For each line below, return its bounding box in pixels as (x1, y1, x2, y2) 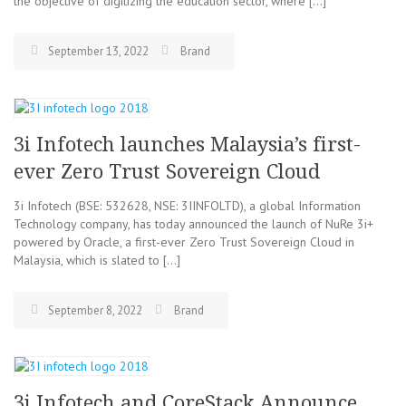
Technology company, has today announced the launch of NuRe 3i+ (14, 216, 373, 232)
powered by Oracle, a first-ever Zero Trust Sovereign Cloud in (14, 234, 354, 250)
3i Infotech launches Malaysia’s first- (14, 133, 361, 156)
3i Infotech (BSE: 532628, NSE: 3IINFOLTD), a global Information (14, 198, 361, 214)
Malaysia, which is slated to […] (14, 252, 180, 268)
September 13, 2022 (48, 43, 149, 59)
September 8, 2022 (48, 303, 142, 318)
